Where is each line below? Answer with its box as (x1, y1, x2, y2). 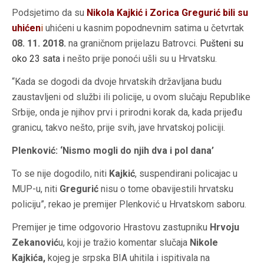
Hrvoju (210, 222, 239, 233)
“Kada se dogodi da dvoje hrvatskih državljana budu (12, 76, 222, 88)
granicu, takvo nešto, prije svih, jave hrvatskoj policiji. (12, 122, 225, 134)
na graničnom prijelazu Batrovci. (66, 38, 197, 49)
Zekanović (12, 237, 58, 249)
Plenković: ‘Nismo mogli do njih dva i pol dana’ (12, 145, 214, 157)
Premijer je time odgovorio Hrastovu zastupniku (12, 222, 210, 233)
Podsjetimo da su (12, 7, 87, 19)
